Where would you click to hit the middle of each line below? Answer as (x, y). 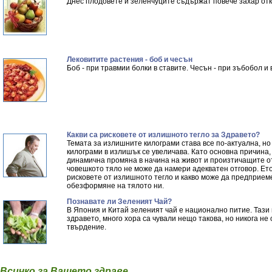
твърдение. (87, 227)
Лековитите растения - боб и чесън (130, 59)
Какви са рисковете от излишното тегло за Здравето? (163, 135)
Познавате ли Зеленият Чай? (119, 202)
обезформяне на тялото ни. (115, 186)
